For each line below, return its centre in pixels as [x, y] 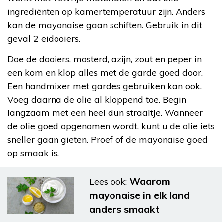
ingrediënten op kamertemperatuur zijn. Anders [106, 12]
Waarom [150, 181]
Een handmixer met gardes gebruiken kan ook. [105, 86]
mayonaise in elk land [139, 195]
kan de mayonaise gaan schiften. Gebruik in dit [105, 25]
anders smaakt [124, 209]
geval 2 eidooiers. [44, 39]
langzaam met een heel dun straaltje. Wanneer [105, 113]
